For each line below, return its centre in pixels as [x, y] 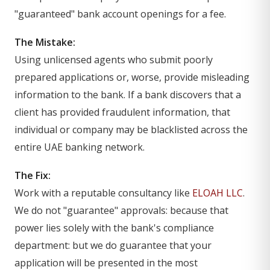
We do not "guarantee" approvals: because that [121, 210]
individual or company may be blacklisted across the [131, 130]
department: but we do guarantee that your [113, 245]
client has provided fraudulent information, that [122, 112]
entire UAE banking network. [80, 147]
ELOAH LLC [218, 193]
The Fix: [33, 175]
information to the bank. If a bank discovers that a [128, 95]
